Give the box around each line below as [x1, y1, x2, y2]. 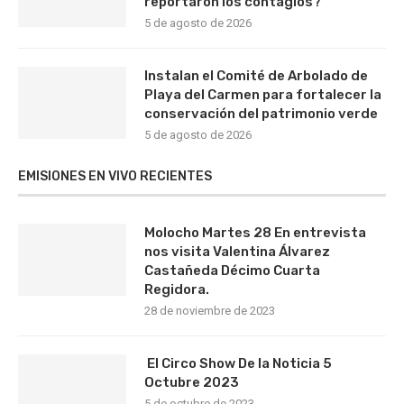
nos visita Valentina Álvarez [144, 243, 330, 261]
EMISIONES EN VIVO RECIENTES [18, 169, 212, 185]
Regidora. [144, 281, 209, 298]
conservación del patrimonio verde [144, 106, 378, 123]
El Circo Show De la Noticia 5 [144, 355, 332, 372]
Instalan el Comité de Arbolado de [144, 68, 368, 85]
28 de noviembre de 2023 [144, 304, 275, 318]
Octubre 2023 [144, 374, 239, 391]
